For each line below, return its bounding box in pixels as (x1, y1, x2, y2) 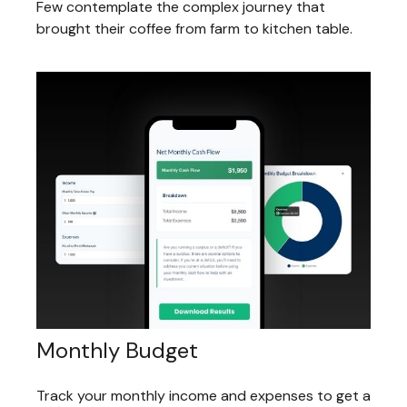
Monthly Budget (36, 335, 198, 364)
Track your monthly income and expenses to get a (36, 385, 371, 405)
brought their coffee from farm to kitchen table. (36, 19, 352, 39)
